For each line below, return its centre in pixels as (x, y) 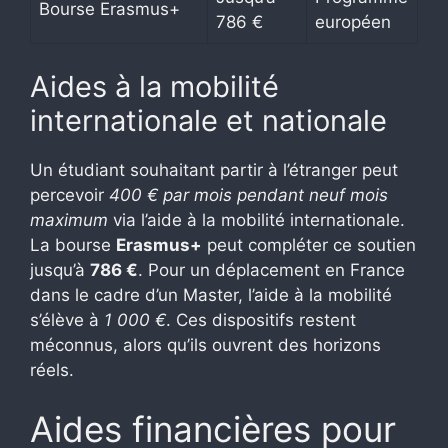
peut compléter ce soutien (309, 244)
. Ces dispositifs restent (261, 319)
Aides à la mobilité (154, 86)
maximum (69, 219)
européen (353, 22)
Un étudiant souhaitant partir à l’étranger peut (214, 169)
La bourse (73, 244)
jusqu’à (60, 269)
